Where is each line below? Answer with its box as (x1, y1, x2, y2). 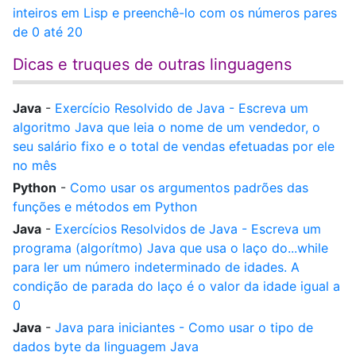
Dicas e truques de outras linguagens (13, 55, 292, 74)
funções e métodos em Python (13, 199, 197, 215)
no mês (13, 157, 56, 173)
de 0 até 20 (13, 24, 83, 40)
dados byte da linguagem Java (13, 339, 199, 354)
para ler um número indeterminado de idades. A (13, 259, 300, 275)
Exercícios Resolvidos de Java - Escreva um (55, 221, 321, 237)
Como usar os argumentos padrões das (70, 180, 308, 195)
